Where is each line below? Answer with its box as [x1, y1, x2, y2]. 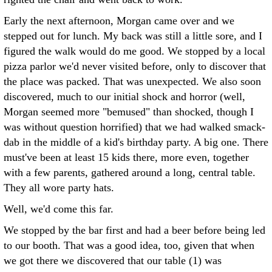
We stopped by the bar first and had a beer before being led [4, 224, 265, 236]
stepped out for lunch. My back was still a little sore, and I [4, 30, 262, 42]
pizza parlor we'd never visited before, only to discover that [4, 60, 266, 72]
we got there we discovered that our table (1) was [4, 254, 222, 267]
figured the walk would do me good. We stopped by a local [4, 45, 265, 57]
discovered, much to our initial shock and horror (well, [4, 90, 245, 103]
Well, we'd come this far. [4, 203, 114, 215]
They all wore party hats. [4, 182, 114, 194]
